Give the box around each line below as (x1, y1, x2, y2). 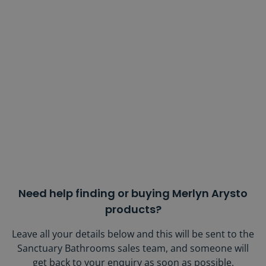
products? (104, 202, 161, 217)
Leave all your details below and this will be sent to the (12, 227, 254, 240)
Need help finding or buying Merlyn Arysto (18, 186, 248, 201)
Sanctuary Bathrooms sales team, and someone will (17, 242, 249, 255)
